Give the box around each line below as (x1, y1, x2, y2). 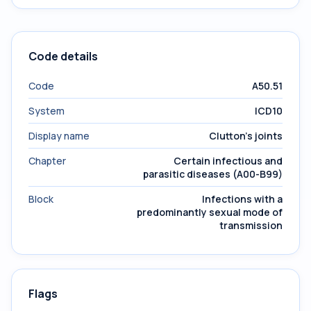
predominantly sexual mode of (137, 205, 283, 219)
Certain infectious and (174, 154, 283, 167)
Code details (28, 49, 98, 64)
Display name (28, 129, 90, 142)
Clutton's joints (209, 129, 283, 142)
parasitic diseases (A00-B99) (143, 167, 283, 180)
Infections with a (202, 192, 283, 205)
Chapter (28, 154, 66, 167)
